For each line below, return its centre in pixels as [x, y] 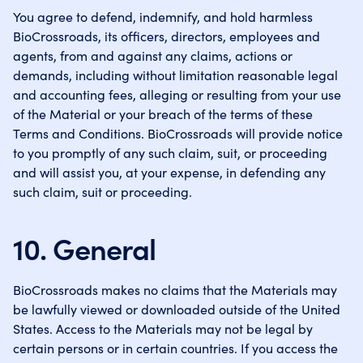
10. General [85, 248]
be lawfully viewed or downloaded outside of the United [177, 309]
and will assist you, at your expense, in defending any [169, 172]
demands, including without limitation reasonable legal [175, 75]
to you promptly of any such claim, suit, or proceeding [170, 152]
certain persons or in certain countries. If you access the [175, 348]
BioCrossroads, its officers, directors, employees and [167, 36]
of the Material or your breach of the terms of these [163, 113]
